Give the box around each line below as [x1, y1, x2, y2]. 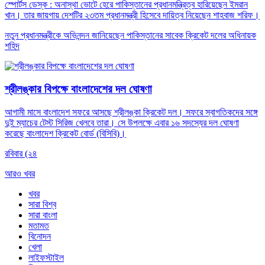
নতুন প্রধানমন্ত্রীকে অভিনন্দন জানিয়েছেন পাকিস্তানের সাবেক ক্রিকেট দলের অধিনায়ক [5, 30, 256, 41]
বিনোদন [28, 231, 51, 241]
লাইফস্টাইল [28, 252, 64, 263]
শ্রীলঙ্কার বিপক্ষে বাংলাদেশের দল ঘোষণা [5, 82, 152, 95]
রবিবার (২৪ [5, 148, 37, 159]
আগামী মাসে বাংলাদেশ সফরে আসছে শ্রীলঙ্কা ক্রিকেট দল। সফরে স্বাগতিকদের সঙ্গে [5, 106, 258, 117]
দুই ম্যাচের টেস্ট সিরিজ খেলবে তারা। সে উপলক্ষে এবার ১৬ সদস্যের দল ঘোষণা [5, 117, 239, 128]
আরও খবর [5, 168, 35, 179]
